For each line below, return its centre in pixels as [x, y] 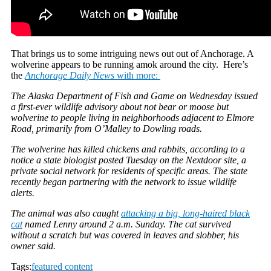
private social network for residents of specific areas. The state [129, 171]
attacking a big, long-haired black [185, 213]
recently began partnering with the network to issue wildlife [124, 181]
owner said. [33, 246]
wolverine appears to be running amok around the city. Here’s [129, 64]
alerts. [23, 192]
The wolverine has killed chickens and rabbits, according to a [128, 149]
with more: [137, 75]
